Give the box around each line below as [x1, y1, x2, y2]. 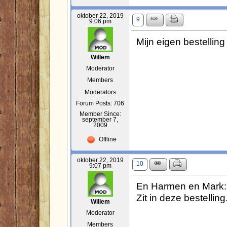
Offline [97, 136, 117, 142]
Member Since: [79, 110, 121, 117]
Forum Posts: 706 [76, 100, 125, 106]
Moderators [84, 89, 116, 95]
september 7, [82, 116, 119, 123]
